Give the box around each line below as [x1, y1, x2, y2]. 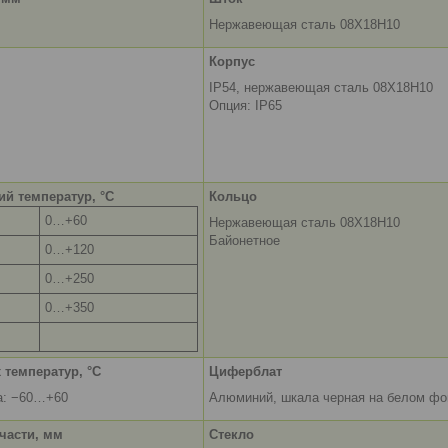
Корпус [209, 54, 255, 70]
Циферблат [209, 364, 282, 380]
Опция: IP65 [209, 98, 282, 114]
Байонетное [209, 233, 280, 249]
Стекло [209, 427, 254, 443]
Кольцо [209, 189, 257, 205]
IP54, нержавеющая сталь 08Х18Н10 [209, 80, 433, 96]
